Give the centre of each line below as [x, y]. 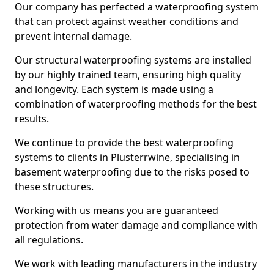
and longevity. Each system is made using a [114, 89]
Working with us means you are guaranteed [117, 210]
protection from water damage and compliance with [136, 225]
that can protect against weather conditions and [127, 21]
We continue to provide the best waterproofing [124, 143]
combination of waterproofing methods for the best [136, 104]
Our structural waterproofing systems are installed [133, 60]
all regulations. [49, 240]
